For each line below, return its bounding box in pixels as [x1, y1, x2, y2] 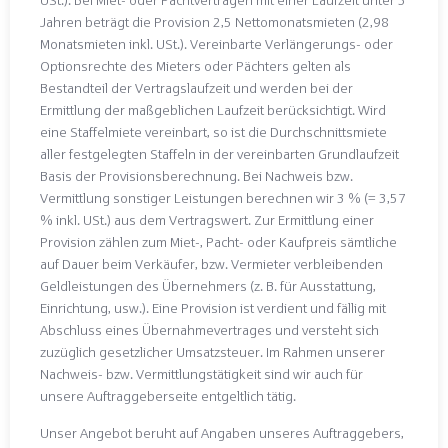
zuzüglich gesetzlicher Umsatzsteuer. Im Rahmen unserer [40, 343, 385, 361]
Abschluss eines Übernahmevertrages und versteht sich [40, 321, 379, 339]
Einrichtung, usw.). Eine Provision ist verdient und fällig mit [40, 299, 386, 317]
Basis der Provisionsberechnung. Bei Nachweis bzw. [40, 167, 353, 185]
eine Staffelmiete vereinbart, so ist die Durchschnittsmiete [40, 123, 387, 141]
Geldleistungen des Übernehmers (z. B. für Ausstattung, [40, 277, 376, 295]
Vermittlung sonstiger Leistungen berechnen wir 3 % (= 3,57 [40, 189, 406, 207]
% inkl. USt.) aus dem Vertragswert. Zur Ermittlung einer [40, 211, 374, 229]
